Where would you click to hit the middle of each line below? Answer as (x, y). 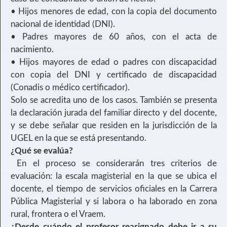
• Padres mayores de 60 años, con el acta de (114, 36)
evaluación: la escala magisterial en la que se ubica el (114, 176)
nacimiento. (32, 49)
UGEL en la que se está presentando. (79, 138)
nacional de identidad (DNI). (63, 24)
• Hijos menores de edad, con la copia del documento (114, 11)
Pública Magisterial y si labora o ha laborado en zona (114, 201)
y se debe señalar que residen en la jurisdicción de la (114, 125)
